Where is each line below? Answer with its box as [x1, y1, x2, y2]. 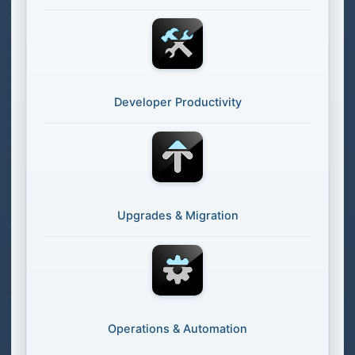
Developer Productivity [113, 95, 242, 109]
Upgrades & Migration [116, 208, 239, 223]
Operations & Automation [108, 322, 247, 336]
